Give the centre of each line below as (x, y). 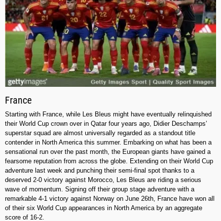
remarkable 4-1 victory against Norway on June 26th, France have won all (110, 199)
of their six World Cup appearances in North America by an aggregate (104, 208)
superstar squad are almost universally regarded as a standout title (100, 133)
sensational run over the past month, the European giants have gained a (108, 152)
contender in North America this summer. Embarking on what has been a (108, 143)
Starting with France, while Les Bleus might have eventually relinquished (108, 114)
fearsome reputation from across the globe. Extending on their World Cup (109, 161)
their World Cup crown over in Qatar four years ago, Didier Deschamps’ (106, 124)
